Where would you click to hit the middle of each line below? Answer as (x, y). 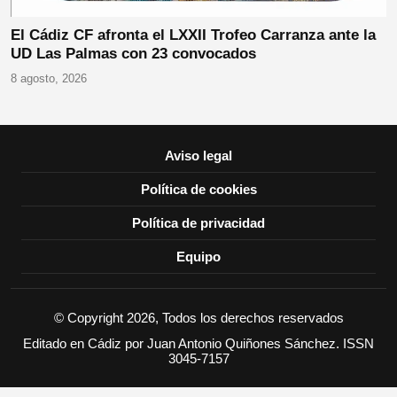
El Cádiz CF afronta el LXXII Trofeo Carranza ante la (193, 35)
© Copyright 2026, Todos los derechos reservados (198, 317)
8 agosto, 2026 (49, 78)
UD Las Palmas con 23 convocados (133, 53)
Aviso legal (198, 155)
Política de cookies (198, 189)
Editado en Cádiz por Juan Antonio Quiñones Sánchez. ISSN (198, 343)
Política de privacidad (198, 222)
